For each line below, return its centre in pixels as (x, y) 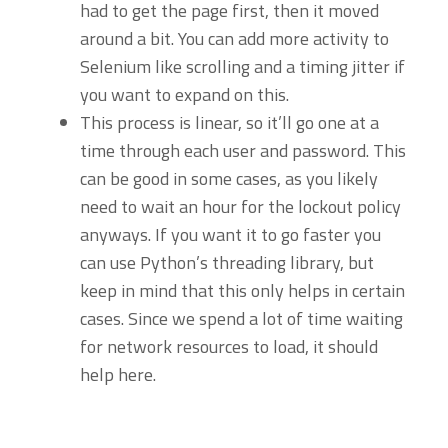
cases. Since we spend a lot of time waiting (241, 318)
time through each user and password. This (243, 150)
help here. (118, 374)
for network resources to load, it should (229, 346)
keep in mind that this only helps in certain (242, 290)
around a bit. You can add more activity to (234, 38)
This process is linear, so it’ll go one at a (229, 122)
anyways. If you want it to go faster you (230, 234)
